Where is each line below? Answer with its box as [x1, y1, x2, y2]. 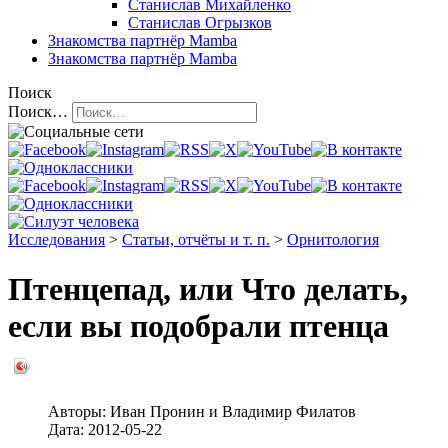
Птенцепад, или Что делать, [8, 270, 408, 307]
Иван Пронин [110, 403, 205, 421]
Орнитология [287, 231, 379, 249]
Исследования [8, 231, 105, 249]
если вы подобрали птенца [8, 307, 389, 344]
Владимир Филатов [222, 403, 356, 421]
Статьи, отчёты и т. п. [122, 231, 270, 249]
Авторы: [48, 403, 110, 421]
